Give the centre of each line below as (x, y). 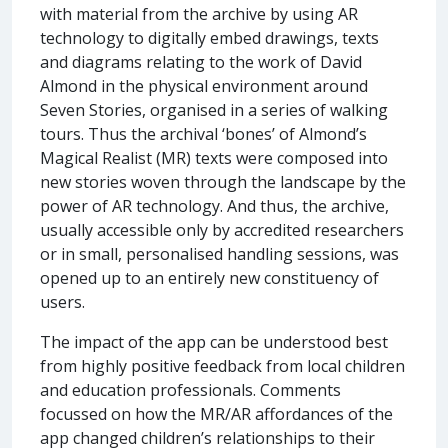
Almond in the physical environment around (204, 85)
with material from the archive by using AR (199, 13)
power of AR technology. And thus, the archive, (214, 205)
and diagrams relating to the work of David (201, 61)
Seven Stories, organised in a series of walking (214, 109)
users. (62, 301)
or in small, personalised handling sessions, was (219, 253)
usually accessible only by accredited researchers (222, 229)
